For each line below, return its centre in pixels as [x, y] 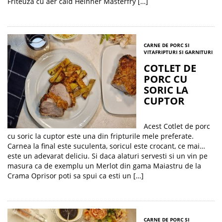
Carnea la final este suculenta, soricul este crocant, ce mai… [106, 146]
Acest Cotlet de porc [177, 126]
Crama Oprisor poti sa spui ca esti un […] [76, 176]
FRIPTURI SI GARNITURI [184, 52]
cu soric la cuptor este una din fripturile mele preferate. [101, 136]
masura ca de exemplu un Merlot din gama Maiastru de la [104, 166]
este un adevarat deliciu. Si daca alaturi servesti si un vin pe [108, 156]
